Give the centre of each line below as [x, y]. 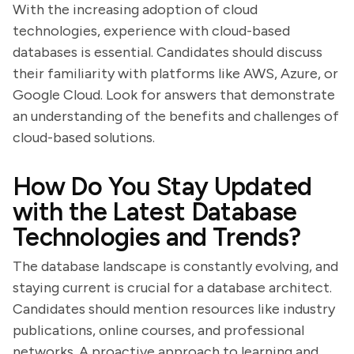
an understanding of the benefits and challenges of [176, 116]
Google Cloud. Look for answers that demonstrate [174, 95]
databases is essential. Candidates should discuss [168, 52]
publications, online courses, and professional [158, 330]
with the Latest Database [155, 212]
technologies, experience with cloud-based [151, 31]
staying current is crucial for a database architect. [172, 288]
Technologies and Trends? [157, 237]
